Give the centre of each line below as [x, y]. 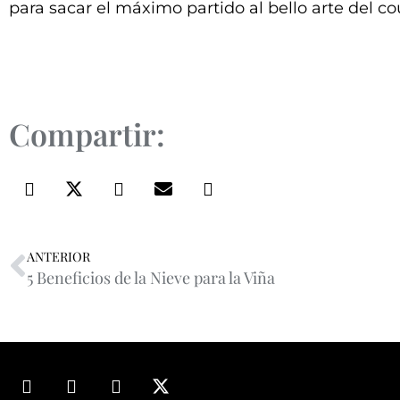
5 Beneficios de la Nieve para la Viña [151, 277]
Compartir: [87, 133]
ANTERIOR [58, 256]
